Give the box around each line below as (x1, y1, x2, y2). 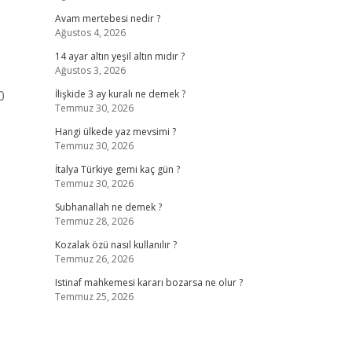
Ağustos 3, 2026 (54, 64, 126, 77)
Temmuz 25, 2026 (54, 290, 134, 303)
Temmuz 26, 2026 (54, 252, 134, 266)
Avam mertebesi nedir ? (54, 12, 160, 25)
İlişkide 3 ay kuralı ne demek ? (54, 87, 185, 101)
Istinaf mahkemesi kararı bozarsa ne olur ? (54, 276, 243, 289)
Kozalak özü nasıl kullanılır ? (54, 238, 177, 251)
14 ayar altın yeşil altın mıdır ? (54, 49, 185, 63)
